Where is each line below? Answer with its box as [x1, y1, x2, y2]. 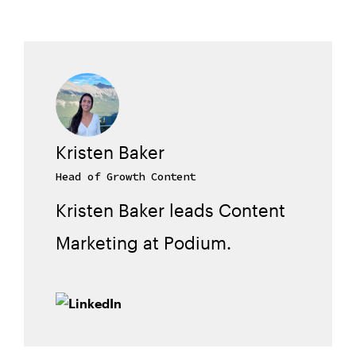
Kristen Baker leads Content [56, 199, 285, 221]
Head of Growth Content [56, 169, 195, 184]
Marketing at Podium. [56, 232, 231, 253]
